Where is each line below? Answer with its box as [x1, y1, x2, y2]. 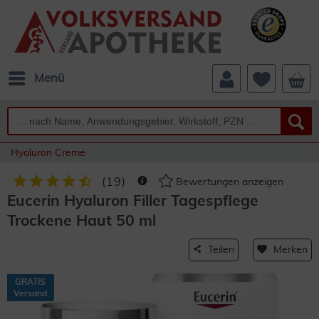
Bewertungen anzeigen [173, 177, 283, 188]
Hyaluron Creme [11, 148, 85, 158]
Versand [14, 289, 47, 298]
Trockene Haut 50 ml [7, 214, 156, 229]
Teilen [208, 245, 234, 255]
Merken [273, 245, 308, 255]
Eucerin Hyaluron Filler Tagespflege [7, 194, 258, 209]
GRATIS [15, 278, 46, 286]
